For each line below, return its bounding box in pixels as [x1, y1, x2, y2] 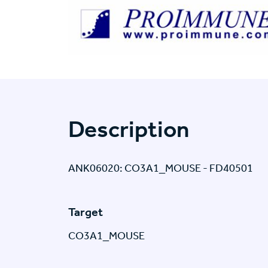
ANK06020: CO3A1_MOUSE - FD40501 [68, 162, 253, 175]
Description [68, 115, 189, 143]
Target [68, 205, 103, 220]
